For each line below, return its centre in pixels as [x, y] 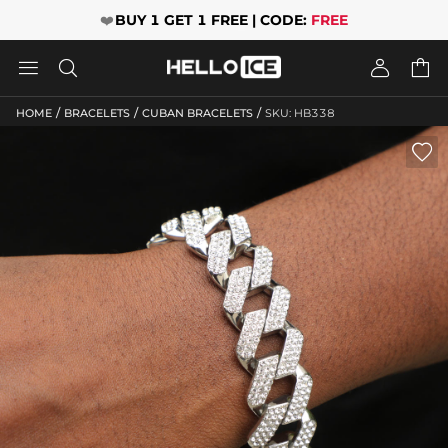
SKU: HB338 [300, 112]
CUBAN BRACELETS [197, 112]
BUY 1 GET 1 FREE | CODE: [212, 20]
